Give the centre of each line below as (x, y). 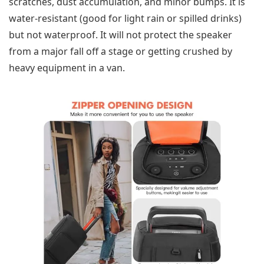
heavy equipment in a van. (67, 68)
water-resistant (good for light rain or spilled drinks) (125, 19)
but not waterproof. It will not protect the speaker (121, 35)
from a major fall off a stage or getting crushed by (121, 52)
